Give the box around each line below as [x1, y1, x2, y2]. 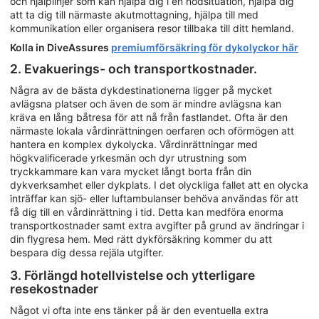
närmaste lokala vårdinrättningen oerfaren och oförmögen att [10, 124, 294, 137]
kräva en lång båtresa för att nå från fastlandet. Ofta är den [10, 110, 288, 123]
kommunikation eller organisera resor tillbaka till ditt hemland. [10, 21, 294, 34]
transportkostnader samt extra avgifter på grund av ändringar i [10, 219, 304, 231]
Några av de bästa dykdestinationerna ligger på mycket [10, 83, 272, 96]
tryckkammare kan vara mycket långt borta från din [10, 164, 251, 177]
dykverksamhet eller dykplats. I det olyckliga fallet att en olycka [10, 178, 308, 191]
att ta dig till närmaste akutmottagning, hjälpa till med [10, 8, 258, 21]
